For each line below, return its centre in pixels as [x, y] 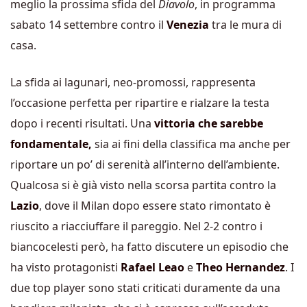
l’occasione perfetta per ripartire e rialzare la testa [140, 103]
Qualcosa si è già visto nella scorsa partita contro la [143, 185]
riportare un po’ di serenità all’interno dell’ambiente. [145, 164]
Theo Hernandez [241, 267]
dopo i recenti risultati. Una [81, 123]
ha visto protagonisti [65, 267]
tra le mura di [245, 25]
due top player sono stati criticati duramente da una [145, 288]
